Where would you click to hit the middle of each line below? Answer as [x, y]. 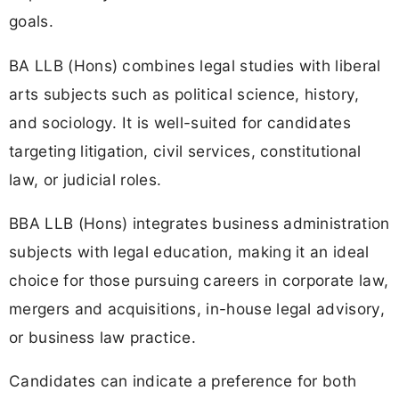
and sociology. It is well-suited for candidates [180, 122]
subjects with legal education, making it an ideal [189, 251]
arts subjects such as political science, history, [184, 94]
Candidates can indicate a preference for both [183, 381]
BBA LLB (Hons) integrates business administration [199, 223]
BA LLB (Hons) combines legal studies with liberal [195, 65]
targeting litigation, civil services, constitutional [185, 151]
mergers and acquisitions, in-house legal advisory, [197, 308]
